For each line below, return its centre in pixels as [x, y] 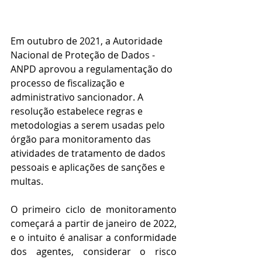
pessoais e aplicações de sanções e [89, 168]
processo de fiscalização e [69, 83]
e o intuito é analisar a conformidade [94, 238]
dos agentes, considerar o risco [94, 252]
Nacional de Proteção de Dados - [84, 55]
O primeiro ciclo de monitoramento [94, 210]
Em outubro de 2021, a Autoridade [88, 41]
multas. [27, 182]
